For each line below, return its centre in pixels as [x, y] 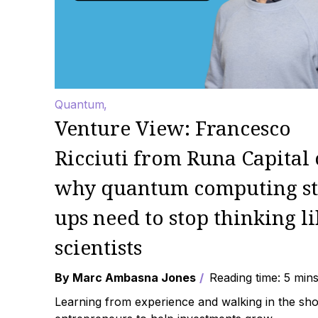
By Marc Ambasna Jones [125, 278]
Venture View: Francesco [173, 128]
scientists [98, 247]
